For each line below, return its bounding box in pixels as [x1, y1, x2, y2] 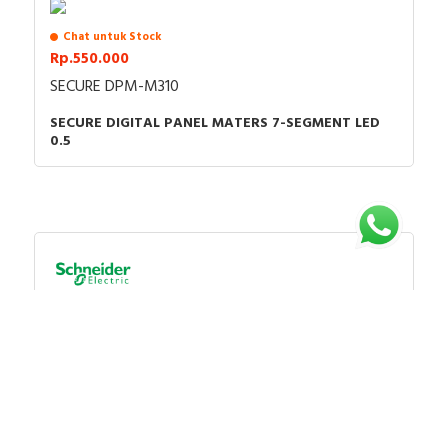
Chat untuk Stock [63, 27, 161, 46]
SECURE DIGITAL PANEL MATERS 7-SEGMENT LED [50, 111, 380, 135]
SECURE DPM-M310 [50, 73, 179, 100]
